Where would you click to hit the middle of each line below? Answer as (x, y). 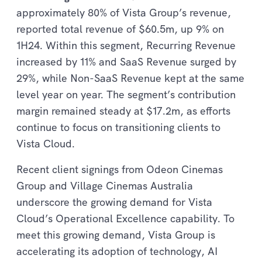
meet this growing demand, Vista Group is (116, 235)
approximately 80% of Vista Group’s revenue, (124, 12)
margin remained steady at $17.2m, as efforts (123, 111)
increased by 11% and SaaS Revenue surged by (126, 61)
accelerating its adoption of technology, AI (117, 251)
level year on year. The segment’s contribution (126, 94)
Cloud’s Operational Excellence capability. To (125, 218)
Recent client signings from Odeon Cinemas (120, 169)
